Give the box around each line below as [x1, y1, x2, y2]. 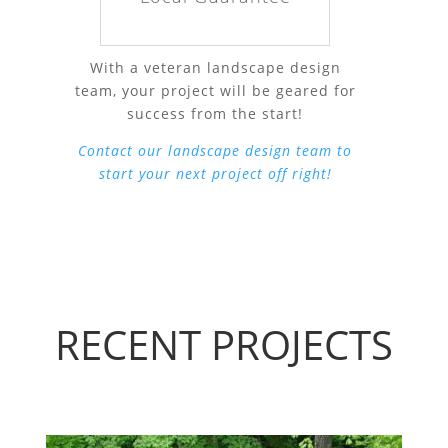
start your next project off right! [98, 163, 332, 183]
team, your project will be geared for [74, 80, 356, 100]
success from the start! [127, 103, 304, 123]
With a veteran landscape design [89, 57, 341, 77]
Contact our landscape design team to [78, 140, 353, 160]
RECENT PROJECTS [54, 316, 393, 372]
